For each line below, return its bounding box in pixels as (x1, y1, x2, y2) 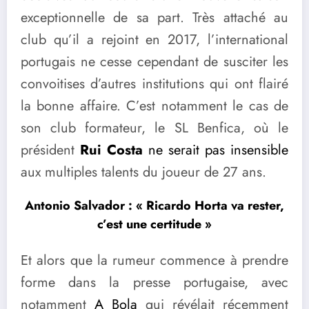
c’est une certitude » (97, 215, 212, 234)
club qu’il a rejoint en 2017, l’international (21, 29, 288, 50)
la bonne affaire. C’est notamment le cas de (21, 95, 288, 116)
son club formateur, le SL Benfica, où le (21, 117, 288, 138)
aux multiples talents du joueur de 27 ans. (21, 161, 266, 182)
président (21, 139, 80, 160)
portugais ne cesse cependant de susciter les (21, 51, 288, 72)
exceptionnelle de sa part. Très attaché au (21, 7, 288, 28)
